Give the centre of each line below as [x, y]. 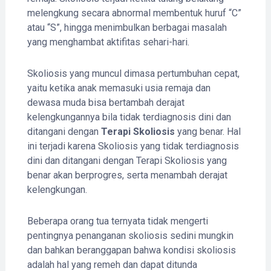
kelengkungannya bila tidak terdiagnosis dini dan [129, 117]
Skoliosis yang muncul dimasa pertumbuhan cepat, [133, 73]
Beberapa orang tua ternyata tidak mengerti [117, 221]
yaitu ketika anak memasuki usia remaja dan [119, 88]
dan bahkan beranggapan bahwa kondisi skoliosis [131, 250]
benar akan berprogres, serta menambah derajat [127, 175]
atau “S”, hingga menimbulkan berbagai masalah [127, 27]
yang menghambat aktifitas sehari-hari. [108, 42]
